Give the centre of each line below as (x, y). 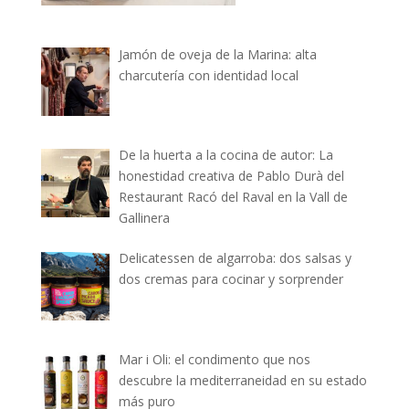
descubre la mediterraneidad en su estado (243, 381)
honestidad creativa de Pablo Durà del (232, 176)
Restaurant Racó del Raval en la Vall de (234, 197)
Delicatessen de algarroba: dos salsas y (236, 258)
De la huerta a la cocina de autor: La (226, 155)
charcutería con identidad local (209, 75)
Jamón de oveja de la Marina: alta (218, 54)
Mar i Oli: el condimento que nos (215, 360)
